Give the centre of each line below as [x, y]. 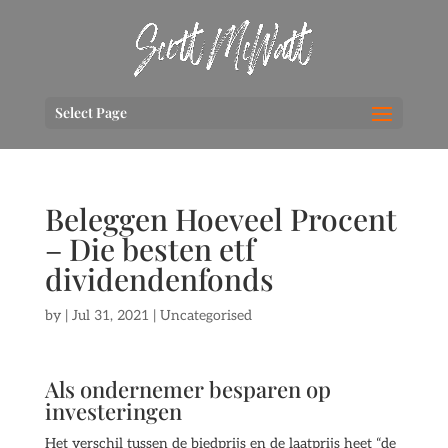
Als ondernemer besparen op [187, 389]
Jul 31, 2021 [110, 315]
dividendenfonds [159, 279]
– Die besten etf [149, 249]
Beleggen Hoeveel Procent [220, 219]
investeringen [113, 411]
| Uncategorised [200, 315]
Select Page [90, 112]
